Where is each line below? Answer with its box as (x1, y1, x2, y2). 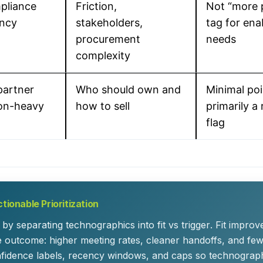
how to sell (76, 100, 130, 112)
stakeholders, (76, 16, 143, 29)
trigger (181, 219, 210, 231)
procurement (76, 33, 140, 45)
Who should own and (76, 83, 181, 96)
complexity (76, 49, 130, 62)
